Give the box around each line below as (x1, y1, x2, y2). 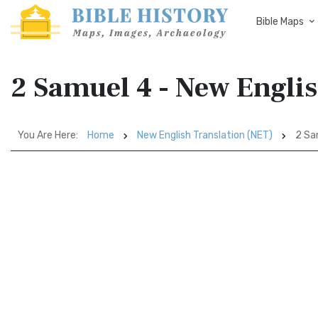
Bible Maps (256, 16, 304, 28)
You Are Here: (18, 129, 78, 141)
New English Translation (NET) (137, 129, 273, 141)
